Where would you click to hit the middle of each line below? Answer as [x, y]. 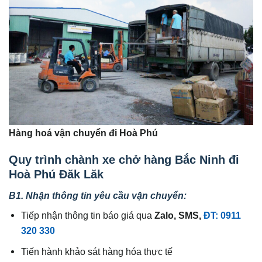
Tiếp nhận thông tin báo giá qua [88, 215]
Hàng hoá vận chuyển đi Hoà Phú [83, 132]
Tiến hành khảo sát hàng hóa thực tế [97, 251]
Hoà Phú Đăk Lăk [56, 174]
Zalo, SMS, [179, 215]
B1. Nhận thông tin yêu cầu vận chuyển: [98, 195]
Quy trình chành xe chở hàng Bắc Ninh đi [124, 159]
